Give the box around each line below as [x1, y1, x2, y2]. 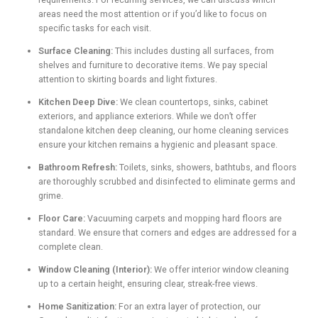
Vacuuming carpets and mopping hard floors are [85, 213, 282, 224]
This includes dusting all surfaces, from [113, 45, 274, 56]
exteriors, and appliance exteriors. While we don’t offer [38, 111, 256, 121]
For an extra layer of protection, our [116, 301, 261, 312]
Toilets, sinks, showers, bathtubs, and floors [117, 162, 297, 172]
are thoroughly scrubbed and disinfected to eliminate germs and [38, 176, 295, 187]
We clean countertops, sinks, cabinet [118, 97, 268, 107]
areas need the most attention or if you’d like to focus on [38, 9, 267, 19]
